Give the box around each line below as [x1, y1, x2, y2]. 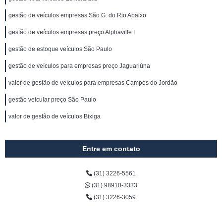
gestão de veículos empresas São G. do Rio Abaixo [8, 12, 146, 19]
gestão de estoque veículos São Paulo [8, 46, 112, 53]
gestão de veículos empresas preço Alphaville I [8, 29, 135, 36]
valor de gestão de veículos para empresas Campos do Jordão [8, 79, 177, 86]
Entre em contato [82, 145, 140, 153]
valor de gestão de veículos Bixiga [8, 113, 101, 120]
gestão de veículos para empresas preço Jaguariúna [8, 62, 150, 69]
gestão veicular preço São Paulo [8, 96, 96, 103]
